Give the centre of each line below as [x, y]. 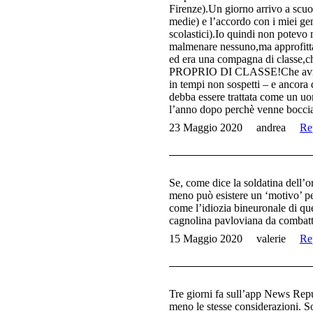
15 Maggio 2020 [206, 239]
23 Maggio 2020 [206, 128]
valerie [271, 239]
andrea [271, 128]
